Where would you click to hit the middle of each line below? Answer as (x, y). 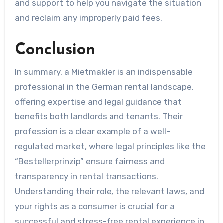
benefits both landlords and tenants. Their (99, 116)
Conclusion (55, 51)
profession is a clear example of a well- (92, 131)
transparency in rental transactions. (86, 176)
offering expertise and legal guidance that (98, 101)
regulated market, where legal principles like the (110, 146)
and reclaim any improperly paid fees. (88, 18)
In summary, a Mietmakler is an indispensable (104, 71)
